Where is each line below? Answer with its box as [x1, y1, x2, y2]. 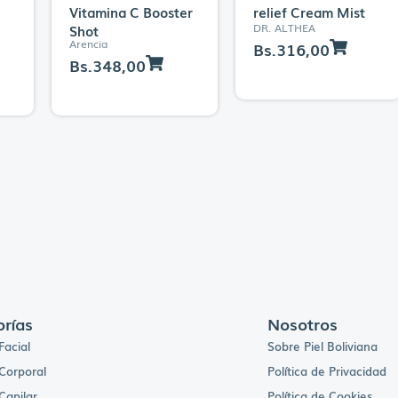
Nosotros [267, 311, 338, 335]
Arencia [68, 35, 107, 52]
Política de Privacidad [267, 362, 386, 379]
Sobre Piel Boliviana [267, 337, 378, 354]
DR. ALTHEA [252, 19, 315, 36]
